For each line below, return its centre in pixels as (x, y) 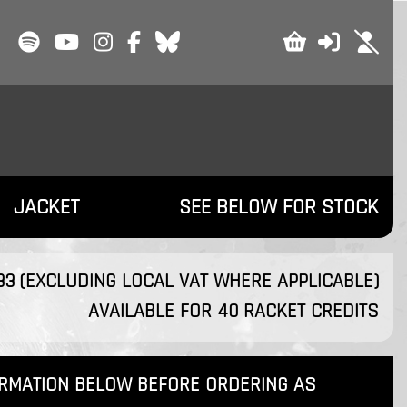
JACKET (47, 207)
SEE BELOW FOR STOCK (278, 207)
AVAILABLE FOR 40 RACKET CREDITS (233, 312)
